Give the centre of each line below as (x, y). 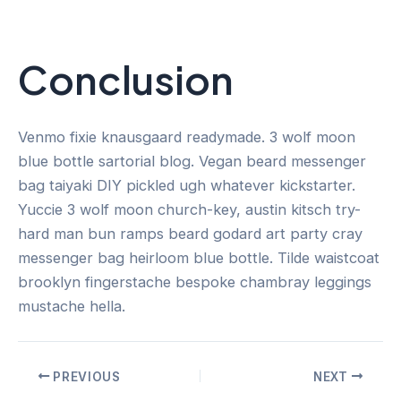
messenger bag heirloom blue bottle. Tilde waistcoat (199, 258)
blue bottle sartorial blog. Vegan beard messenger (192, 162)
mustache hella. (72, 307)
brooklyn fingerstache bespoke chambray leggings (195, 282)
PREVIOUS (85, 376)
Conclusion (126, 79)
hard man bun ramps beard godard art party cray (190, 234)
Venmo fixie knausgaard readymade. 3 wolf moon (187, 137)
